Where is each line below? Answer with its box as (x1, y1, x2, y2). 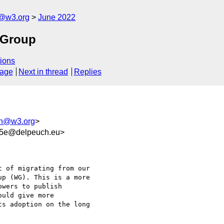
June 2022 (38, 13, 75, 21)
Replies (73, 67, 101, 76)
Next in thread (18, 67, 68, 76)
